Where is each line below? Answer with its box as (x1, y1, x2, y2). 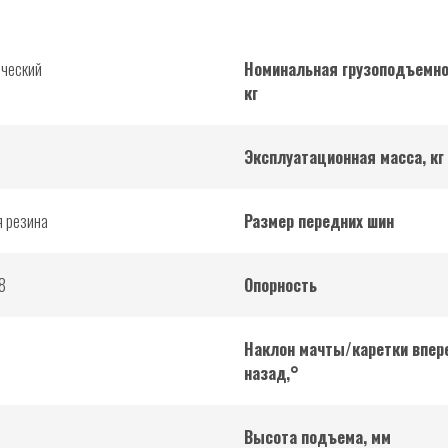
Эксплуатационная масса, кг (244, 145, 444, 170)
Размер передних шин (244, 209, 394, 234)
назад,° (244, 361, 299, 386)
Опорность (244, 273, 317, 298)
